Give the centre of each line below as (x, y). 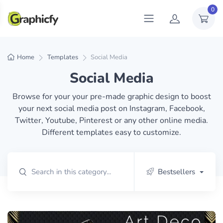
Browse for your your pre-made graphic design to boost (111, 97)
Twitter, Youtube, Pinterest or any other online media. (111, 121)
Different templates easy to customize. (111, 133)
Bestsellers (176, 172)
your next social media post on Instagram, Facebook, (111, 109)
